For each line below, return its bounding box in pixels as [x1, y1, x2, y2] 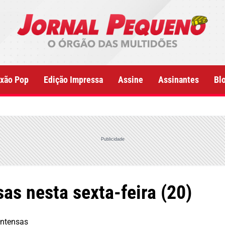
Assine [118, 74, 143, 85]
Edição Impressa [44, 74, 103, 85]
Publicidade [100, 136, 125, 142]
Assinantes [158, 74, 199, 85]
